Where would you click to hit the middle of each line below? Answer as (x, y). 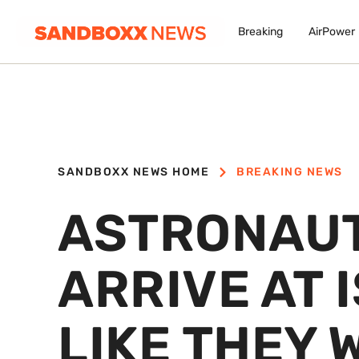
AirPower (331, 32)
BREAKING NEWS (290, 172)
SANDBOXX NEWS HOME (133, 172)
